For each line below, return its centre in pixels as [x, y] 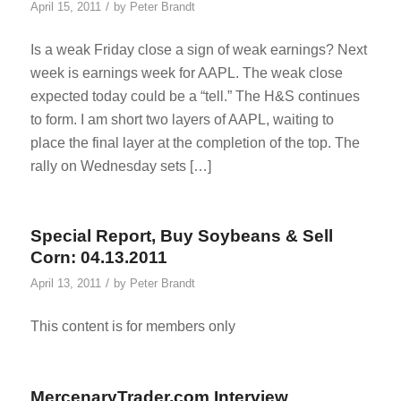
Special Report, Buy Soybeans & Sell [181, 236]
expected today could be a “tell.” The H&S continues [195, 96]
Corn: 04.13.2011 [98, 258]
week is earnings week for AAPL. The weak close [186, 73]
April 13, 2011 [65, 284]
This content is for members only [132, 326]
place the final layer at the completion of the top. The [195, 142]
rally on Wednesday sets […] [120, 166]
